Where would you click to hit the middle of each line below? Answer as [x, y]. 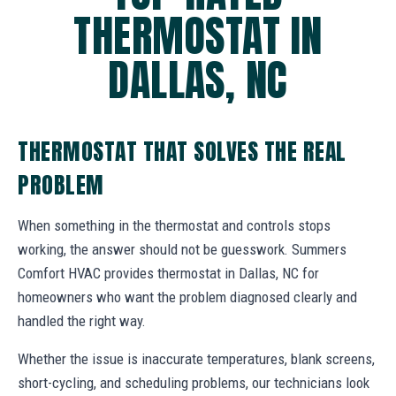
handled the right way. [82, 321]
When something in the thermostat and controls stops [174, 226]
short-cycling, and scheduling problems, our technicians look [194, 383]
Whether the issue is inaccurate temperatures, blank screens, [196, 359]
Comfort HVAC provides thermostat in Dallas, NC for [168, 274]
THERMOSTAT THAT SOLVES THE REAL [182, 152]
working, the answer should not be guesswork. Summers [182, 250]
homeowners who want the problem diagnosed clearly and [187, 297]
